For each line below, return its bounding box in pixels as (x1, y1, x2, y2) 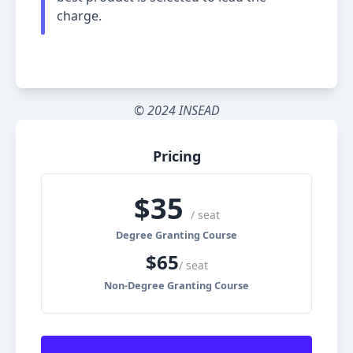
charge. (57, 7, 102, 25)
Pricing (152, 147, 201, 166)
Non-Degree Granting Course (104, 278, 249, 293)
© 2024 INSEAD (133, 102, 220, 120)
